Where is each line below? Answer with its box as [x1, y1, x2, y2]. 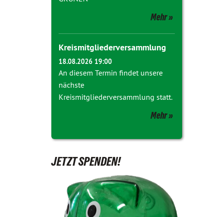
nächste [59, 80, 84, 90]
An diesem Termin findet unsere [59, 68, 163, 77]
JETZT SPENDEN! [51, 155, 121, 168]
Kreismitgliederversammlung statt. [59, 92, 172, 102]
